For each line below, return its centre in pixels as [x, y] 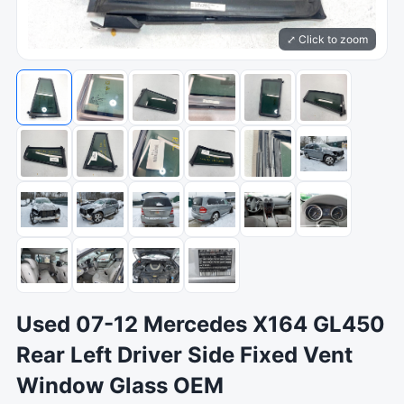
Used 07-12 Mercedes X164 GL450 [201, 324]
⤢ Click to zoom [327, 39]
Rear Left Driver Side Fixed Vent [184, 355]
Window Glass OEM [120, 386]
